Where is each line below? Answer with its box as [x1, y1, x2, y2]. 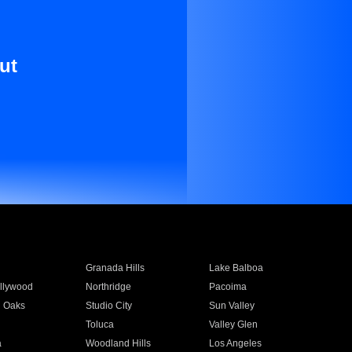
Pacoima [209, 281, 247, 292]
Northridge [85, 281, 131, 292]
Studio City [85, 300, 132, 311]
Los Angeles [209, 338, 262, 349]
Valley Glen [209, 319, 258, 330]
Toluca [85, 319, 114, 330]
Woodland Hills [85, 338, 151, 349]
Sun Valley [209, 300, 255, 311]
